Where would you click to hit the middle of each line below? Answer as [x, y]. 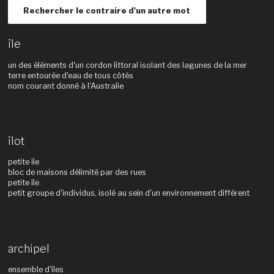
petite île [23, 183]
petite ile [23, 162]
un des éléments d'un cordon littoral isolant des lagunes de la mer [127, 65]
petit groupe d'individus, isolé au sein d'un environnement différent [128, 193]
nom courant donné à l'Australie [65, 86]
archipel [28, 248]
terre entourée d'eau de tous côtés [70, 75]
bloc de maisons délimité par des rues [77, 172]
